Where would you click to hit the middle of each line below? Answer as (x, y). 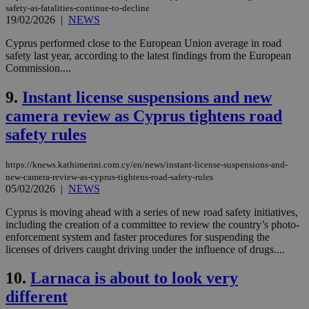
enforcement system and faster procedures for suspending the (138, 237)
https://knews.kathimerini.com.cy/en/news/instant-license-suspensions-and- (147, 164)
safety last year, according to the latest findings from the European (148, 55)
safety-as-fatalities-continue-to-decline (78, 8)
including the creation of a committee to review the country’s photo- (152, 224)
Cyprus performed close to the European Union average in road (143, 43)
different (37, 297)
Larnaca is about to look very (134, 278)
